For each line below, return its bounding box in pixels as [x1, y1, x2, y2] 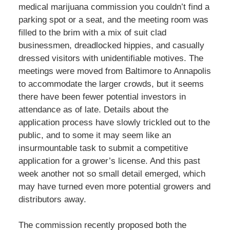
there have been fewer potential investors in [18, 91, 186, 102]
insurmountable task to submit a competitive [18, 143, 188, 153]
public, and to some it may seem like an [18, 130, 171, 140]
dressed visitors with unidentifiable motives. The [18, 53, 203, 63]
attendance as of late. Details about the [18, 104, 168, 114]
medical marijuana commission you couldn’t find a [18, 2, 209, 12]
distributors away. [18, 194, 86, 204]
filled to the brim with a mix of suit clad [18, 27, 166, 37]
